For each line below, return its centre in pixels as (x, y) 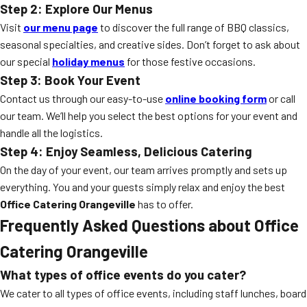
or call (281, 98)
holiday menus (88, 61)
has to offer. (164, 204)
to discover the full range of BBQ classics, (194, 27)
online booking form (216, 98)
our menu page (61, 27)
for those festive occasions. (190, 61)
